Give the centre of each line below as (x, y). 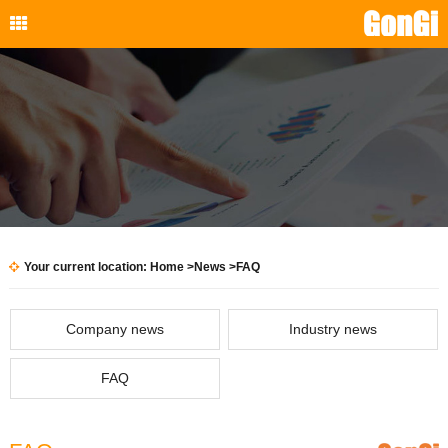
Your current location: (86, 267)
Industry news (333, 329)
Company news (114, 329)
